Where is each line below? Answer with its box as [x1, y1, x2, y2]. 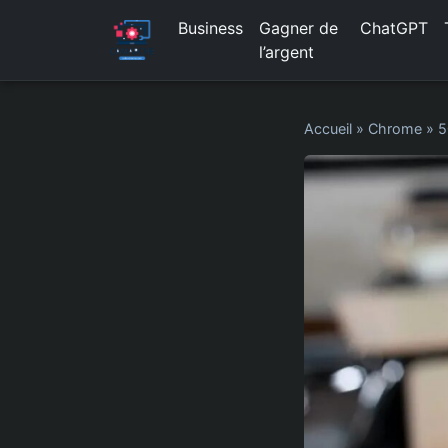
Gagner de [258, 18, 338, 38]
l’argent [258, 42, 314, 62]
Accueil [304, 120, 352, 137]
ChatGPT [359, 18, 428, 38]
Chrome [368, 120, 422, 137]
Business [177, 18, 243, 38]
